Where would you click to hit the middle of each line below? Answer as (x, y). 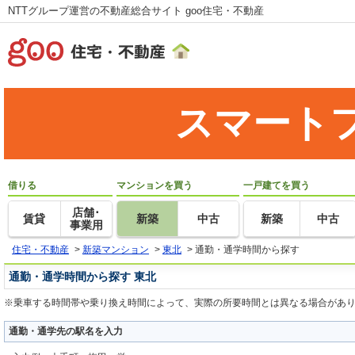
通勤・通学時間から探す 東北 (82, 277)
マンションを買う (154, 185)
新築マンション (116, 250)
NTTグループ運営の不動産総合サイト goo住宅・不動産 (136, 11)
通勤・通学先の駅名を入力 (66, 331)
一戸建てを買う (276, 185)
